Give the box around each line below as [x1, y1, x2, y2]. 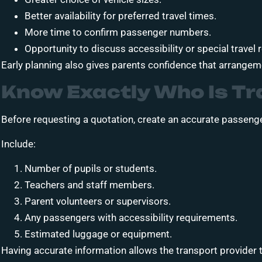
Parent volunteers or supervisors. [25, 195, 171, 208]
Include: [1, 138, 36, 150]
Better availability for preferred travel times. [25, 10, 216, 22]
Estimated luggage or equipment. [25, 228, 172, 240]
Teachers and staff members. [25, 179, 154, 191]
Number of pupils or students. [25, 163, 157, 175]
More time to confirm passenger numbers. [25, 26, 211, 39]
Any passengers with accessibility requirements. [25, 212, 237, 224]
